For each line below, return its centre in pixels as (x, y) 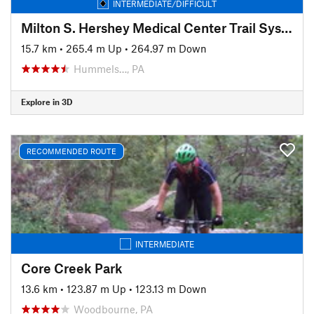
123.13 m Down (171, 288)
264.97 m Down (169, 48)
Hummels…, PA (109, 68)
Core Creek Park (72, 268)
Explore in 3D (47, 102)
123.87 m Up (96, 288)
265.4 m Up (94, 48)
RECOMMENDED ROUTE (71, 151)
